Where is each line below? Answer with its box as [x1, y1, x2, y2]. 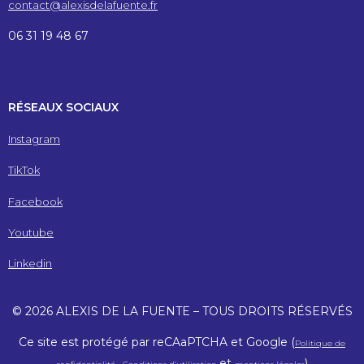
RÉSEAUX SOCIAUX [8, 100, 119, 115]
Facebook [8, 194, 63, 208]
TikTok [8, 163, 40, 177]
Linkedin [8, 257, 52, 271]
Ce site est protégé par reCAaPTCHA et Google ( [19, 335, 295, 350]
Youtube [8, 225, 54, 239]
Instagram [8, 132, 60, 145]
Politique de [295, 338, 345, 349]
